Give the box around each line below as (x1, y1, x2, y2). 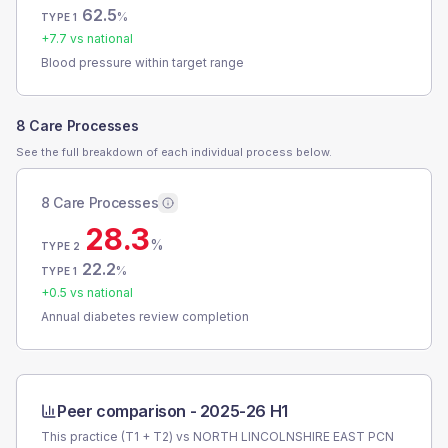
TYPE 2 (41, 240, 81, 252)
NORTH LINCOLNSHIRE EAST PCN (193, 429, 394, 444)
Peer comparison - (57, 401, 200, 421)
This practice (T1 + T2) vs (41, 429, 193, 444)
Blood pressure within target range (41, 55, 244, 70)
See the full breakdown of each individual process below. (16, 145, 332, 159)
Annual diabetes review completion (41, 309, 249, 324)
